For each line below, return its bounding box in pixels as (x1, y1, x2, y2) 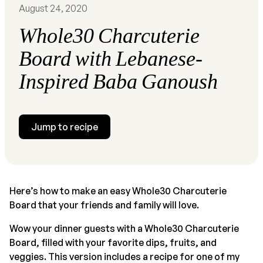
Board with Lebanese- (19, 46, 203, 70)
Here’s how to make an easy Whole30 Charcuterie (9, 184, 227, 197)
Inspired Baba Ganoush (19, 69, 218, 93)
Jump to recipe (31, 120, 98, 133)
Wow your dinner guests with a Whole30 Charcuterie (9, 222, 239, 234)
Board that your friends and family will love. (9, 198, 199, 211)
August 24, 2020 (19, 2, 87, 14)
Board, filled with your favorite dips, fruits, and (9, 236, 217, 248)
